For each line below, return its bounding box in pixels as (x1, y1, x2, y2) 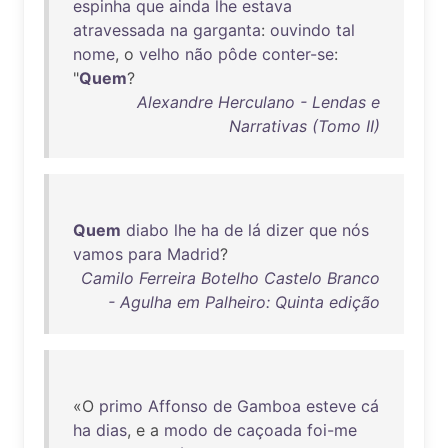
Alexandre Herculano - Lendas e (137, 92, 380, 112)
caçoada (237, 420, 302, 440)
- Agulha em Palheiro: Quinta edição (108, 292, 380, 312)
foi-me (307, 420, 357, 440)
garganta (193, 20, 261, 40)
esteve (306, 396, 356, 416)
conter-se (262, 44, 334, 64)
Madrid (167, 244, 220, 264)
